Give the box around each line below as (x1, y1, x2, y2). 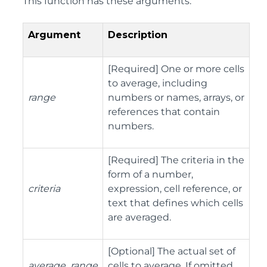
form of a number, (108, 169, 193, 180)
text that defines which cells (108, 197, 243, 209)
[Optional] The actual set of (108, 246, 235, 257)
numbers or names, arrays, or (108, 92, 244, 103)
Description (108, 29, 167, 41)
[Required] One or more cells (108, 63, 244, 74)
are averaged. (108, 212, 171, 223)
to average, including (108, 77, 207, 89)
